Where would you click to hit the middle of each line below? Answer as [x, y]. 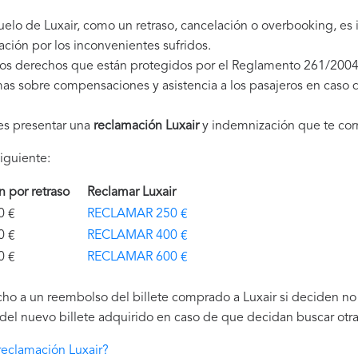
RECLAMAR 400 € [137, 236]
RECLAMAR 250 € [137, 214]
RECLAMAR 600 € [137, 257]
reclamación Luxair [146, 126]
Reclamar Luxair [135, 193]
